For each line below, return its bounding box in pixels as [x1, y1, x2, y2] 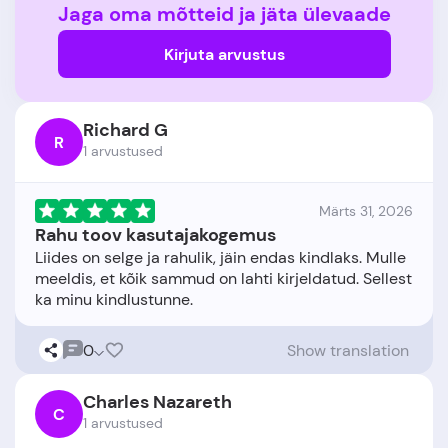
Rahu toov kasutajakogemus [35, 223, 276, 247]
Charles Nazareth [83, 390, 232, 414]
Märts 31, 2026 [319, 202, 413, 220]
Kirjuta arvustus [163, 43, 285, 65]
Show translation [287, 339, 409, 361]
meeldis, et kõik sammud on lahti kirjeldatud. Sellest [35, 268, 412, 289]
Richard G [83, 118, 168, 142]
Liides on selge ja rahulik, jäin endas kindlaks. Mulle [35, 247, 406, 268]
